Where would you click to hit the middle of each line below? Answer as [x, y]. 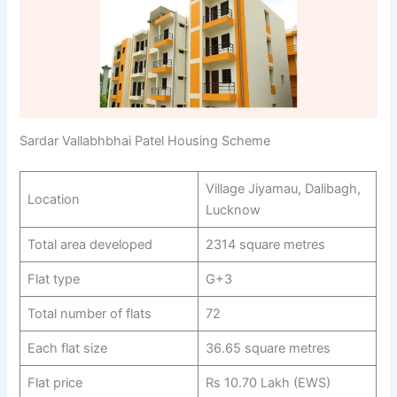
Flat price [54, 383]
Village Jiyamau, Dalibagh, [283, 189]
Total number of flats [89, 314]
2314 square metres [265, 245]
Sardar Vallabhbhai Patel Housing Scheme [145, 141]
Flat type [53, 280]
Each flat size [67, 349]
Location [53, 200]
